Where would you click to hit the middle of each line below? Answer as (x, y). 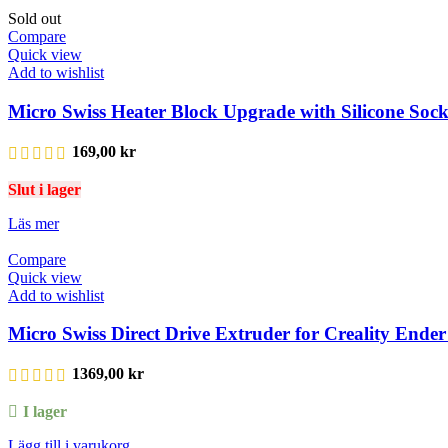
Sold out (34, 19)
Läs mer (33, 223)
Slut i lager (44, 189)
